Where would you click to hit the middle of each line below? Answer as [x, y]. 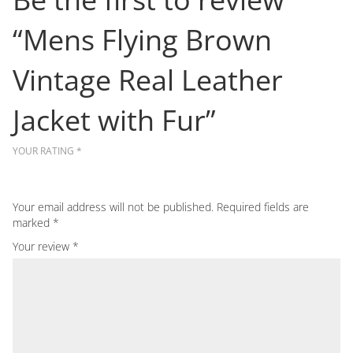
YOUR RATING [45, 150]
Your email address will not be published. [113, 206]
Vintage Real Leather [148, 80]
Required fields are [263, 206]
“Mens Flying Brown [142, 39]
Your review [43, 246]
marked [33, 222]
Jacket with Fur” [114, 120]
